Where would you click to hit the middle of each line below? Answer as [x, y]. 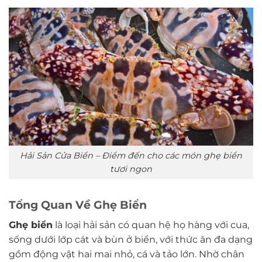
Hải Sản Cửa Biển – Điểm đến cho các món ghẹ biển [131, 155]
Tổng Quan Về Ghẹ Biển [78, 205]
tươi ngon [131, 169]
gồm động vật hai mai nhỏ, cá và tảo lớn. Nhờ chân [127, 254]
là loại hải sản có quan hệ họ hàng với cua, [151, 225]
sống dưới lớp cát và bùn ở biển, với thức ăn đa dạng [131, 239]
